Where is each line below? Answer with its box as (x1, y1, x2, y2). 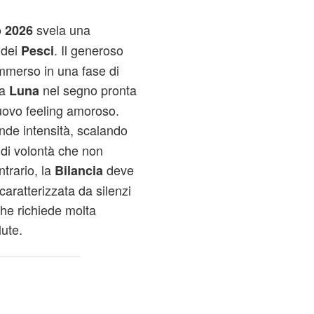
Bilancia (54, 161, 103, 179)
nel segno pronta (39, 81, 137, 99)
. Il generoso (53, 41, 123, 59)
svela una (32, 20, 90, 39)
